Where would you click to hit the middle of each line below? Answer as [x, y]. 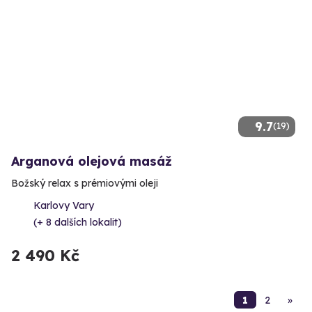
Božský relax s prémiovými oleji [85, 184]
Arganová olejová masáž [92, 162]
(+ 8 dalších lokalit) [78, 223]
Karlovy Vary [64, 206]
